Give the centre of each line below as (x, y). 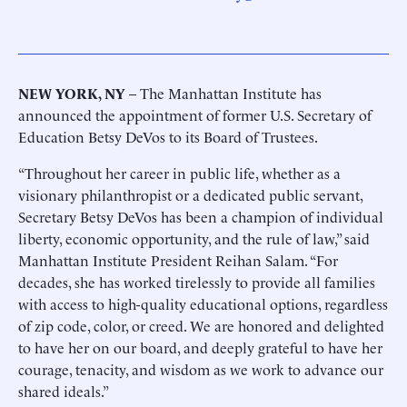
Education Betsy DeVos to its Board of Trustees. (168, 136)
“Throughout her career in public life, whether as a (179, 173)
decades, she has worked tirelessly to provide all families (197, 282)
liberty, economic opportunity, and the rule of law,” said (194, 238)
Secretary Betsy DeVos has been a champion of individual (201, 216)
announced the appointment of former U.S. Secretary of (195, 114)
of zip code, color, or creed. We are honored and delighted (201, 325)
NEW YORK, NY (72, 93)
